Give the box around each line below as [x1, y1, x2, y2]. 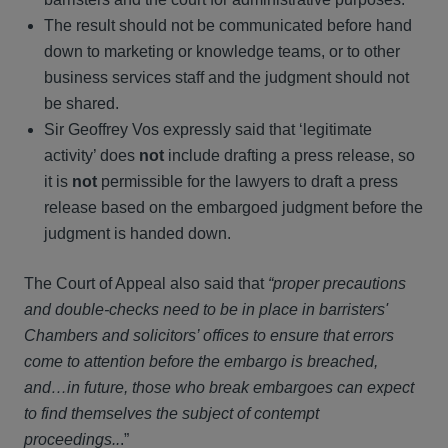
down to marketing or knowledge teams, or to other [44, 43, 400, 60]
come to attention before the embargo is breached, [24, 353, 378, 370]
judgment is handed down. [44, 225, 231, 242]
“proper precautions [268, 275, 406, 292]
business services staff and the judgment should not [44, 69, 409, 86]
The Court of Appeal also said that [24, 275, 268, 292]
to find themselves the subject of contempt [24, 405, 319, 422]
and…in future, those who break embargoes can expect [24, 379, 414, 396]
